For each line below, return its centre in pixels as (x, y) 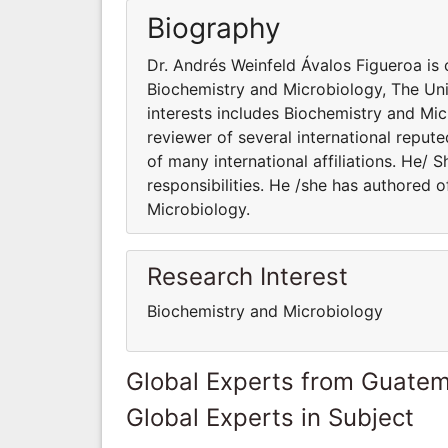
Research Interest (247, 276)
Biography (214, 27)
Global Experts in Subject (270, 417)
